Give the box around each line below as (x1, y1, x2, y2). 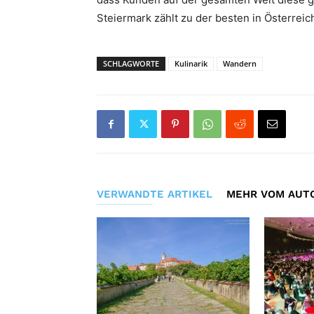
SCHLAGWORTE (103, 58, 159, 69)
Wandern (223, 58, 257, 69)
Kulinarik (175, 58, 207, 69)
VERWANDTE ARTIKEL (97, 188, 212, 200)
